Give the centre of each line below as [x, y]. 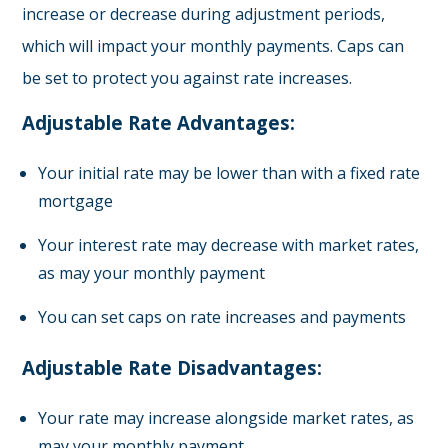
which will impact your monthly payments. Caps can [213, 46]
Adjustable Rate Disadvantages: [172, 367]
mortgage [76, 201]
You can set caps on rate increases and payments [222, 317]
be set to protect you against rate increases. [187, 78]
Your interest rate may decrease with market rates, [229, 245]
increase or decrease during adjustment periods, [204, 14]
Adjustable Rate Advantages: [159, 122]
